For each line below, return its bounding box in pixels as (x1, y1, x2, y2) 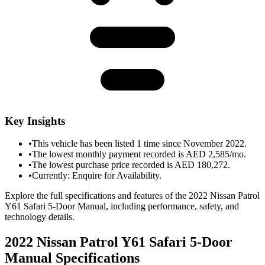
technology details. (5, 212, 75, 222)
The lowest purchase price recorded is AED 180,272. (32, 160, 230, 170)
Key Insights (5, 114, 65, 127)
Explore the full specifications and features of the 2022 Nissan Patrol (5, 190, 260, 201)
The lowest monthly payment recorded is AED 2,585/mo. (32, 149, 246, 160)
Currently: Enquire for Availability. (32, 170, 161, 181)
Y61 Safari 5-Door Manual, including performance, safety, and (5, 201, 239, 212)
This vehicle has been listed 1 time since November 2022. (32, 138, 247, 149)
